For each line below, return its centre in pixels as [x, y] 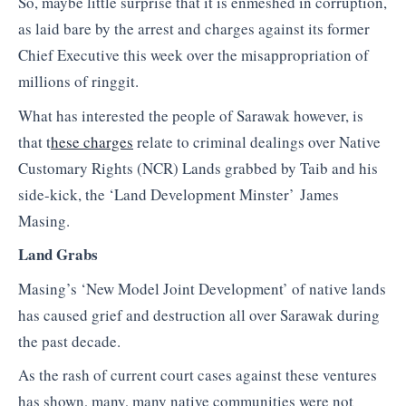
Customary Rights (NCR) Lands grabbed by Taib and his [198, 168]
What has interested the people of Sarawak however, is [191, 115]
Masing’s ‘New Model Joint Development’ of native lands [202, 288]
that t [34, 141]
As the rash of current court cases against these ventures [198, 375]
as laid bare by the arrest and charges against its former [194, 29]
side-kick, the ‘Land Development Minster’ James [179, 194]
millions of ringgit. [78, 82]
